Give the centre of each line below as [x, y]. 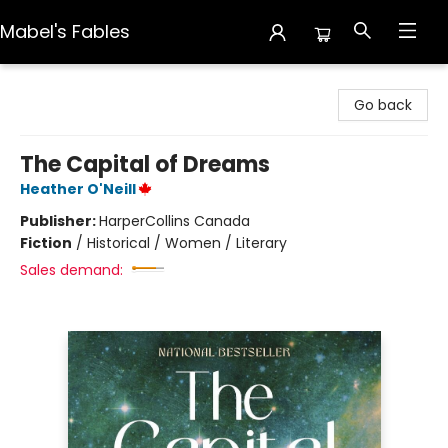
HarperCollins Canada [174, 221]
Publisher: [59, 221]
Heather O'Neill [78, 189]
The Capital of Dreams [145, 164]
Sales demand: [71, 270]
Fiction [46, 243]
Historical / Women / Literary [187, 243]
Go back [383, 105]
